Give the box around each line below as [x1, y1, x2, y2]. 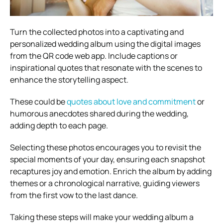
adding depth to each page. [10, 119, 110, 131]
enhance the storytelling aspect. [10, 74, 128, 85]
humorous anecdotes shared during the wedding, [10, 108, 189, 119]
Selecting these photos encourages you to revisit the [10, 141, 201, 153]
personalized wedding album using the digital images [10, 38, 201, 49]
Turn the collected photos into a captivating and [10, 26, 184, 37]
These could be [10, 96, 67, 107]
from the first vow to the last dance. [10, 189, 138, 201]
